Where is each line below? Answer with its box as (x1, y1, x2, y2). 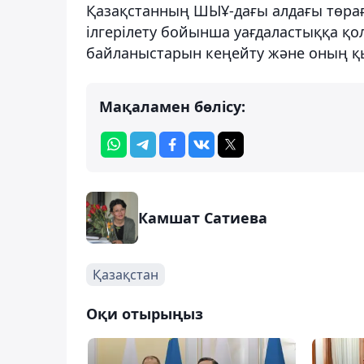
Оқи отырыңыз (86, 303, 203, 323)
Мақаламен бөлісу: (99, 96, 245, 116)
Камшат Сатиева (138, 207, 267, 227)
